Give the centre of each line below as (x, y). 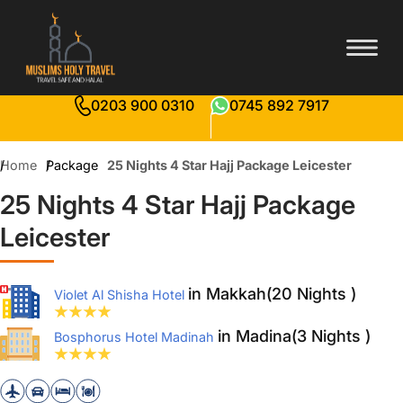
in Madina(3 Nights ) (294, 336)
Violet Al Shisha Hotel (121, 294)
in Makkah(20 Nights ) (272, 293)
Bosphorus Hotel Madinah (136, 336)
